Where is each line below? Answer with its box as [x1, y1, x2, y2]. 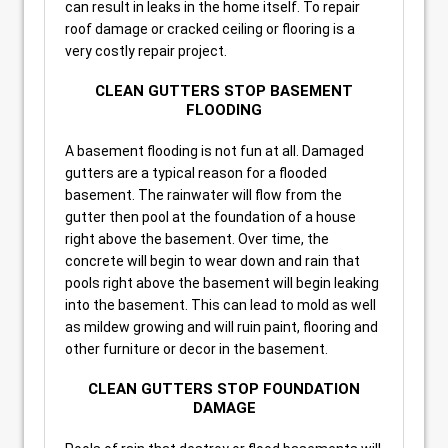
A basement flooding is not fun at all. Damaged [65, 142, 364, 159]
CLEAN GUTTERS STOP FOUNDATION [88, 379, 360, 398]
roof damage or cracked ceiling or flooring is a [65, 20, 355, 37]
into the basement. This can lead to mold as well [65, 296, 376, 313]
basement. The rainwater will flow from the [65, 186, 342, 203]
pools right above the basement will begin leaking [65, 274, 379, 291]
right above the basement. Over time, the [65, 230, 329, 247]
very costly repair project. [65, 42, 227, 59]
